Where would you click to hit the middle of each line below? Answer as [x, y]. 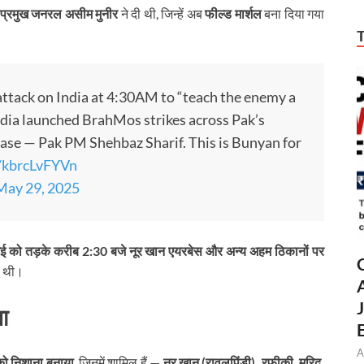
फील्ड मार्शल [233, 14]
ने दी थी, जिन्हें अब [161, 14]
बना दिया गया [292, 14]
